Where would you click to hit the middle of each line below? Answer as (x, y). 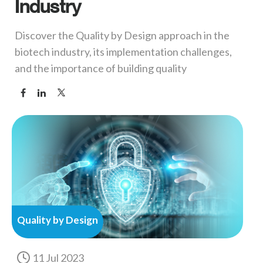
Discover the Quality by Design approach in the (122, 36)
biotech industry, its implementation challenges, (123, 52)
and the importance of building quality (101, 68)
